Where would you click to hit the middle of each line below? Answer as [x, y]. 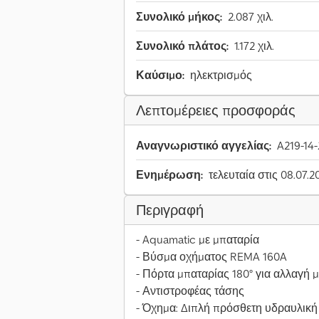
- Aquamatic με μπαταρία [198, 240]
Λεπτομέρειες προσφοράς [216, 111]
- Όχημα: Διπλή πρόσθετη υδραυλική [227, 308]
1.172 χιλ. [254, 46]
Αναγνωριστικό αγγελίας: [204, 146]
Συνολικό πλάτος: [182, 46]
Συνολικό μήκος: [179, 17]
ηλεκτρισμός [221, 75]
